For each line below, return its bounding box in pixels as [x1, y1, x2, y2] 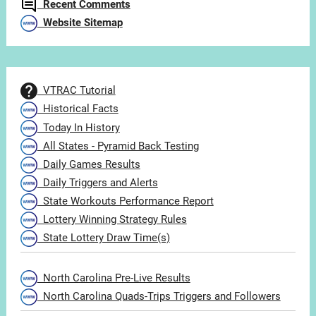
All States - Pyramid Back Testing [37, 139, 199, 152]
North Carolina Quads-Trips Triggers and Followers [37, 289, 281, 303]
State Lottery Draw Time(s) [37, 231, 170, 244]
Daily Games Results [37, 157, 140, 171]
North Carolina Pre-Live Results [37, 271, 190, 284]
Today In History [37, 121, 120, 134]
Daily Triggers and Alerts [37, 176, 158, 189]
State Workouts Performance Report [37, 194, 214, 207]
